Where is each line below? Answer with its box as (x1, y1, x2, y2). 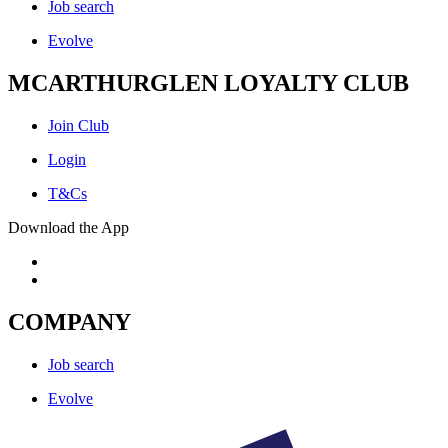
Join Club (48, 116, 109, 134)
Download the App (8, 218, 129, 236)
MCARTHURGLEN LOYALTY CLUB (8, 69, 409, 96)
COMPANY (8, 308, 131, 335)
